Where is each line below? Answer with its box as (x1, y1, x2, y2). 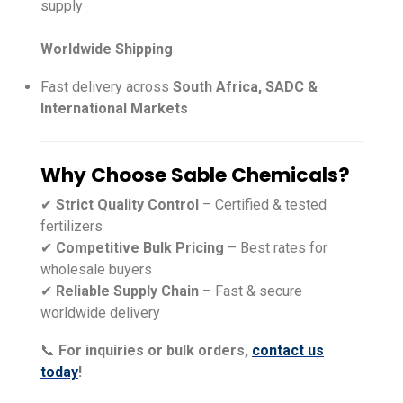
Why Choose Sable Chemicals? (40, 160, 350, 189)
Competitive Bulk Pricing (56, 238, 224, 256)
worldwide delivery (40, 303, 160, 321)
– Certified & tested (199, 195, 327, 213)
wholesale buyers (40, 260, 152, 278)
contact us (252, 341, 324, 359)
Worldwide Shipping (40, 40, 173, 58)
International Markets (40, 99, 188, 117)
